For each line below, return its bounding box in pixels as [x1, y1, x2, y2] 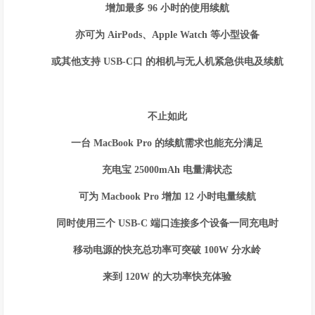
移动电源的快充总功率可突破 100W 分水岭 [73, 245, 262, 255]
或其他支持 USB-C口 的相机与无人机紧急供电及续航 [51, 56, 283, 67]
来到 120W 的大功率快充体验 [103, 271, 232, 282]
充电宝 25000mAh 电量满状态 [102, 165, 233, 175]
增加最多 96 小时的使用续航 [105, 3, 229, 13]
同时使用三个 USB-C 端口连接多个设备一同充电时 [56, 218, 278, 229]
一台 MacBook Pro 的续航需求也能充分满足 [71, 138, 264, 148]
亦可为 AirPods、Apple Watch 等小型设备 [75, 30, 259, 40]
